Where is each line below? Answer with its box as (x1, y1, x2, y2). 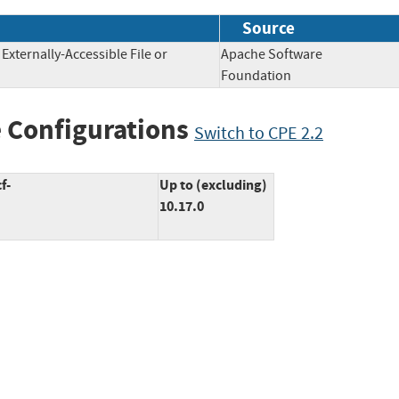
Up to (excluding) (159, 175, 267, 195)
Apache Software (221, 45, 322, 63)
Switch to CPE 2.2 (194, 121, 323, 144)
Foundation (221, 66, 316, 85)
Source (242, 16, 295, 39)
